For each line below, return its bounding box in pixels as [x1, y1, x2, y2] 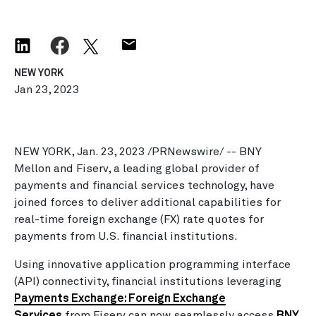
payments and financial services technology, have [14, 180, 274, 191]
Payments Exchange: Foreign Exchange [14, 293, 226, 304]
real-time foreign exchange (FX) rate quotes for [14, 214, 264, 225]
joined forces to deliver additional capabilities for [14, 197, 281, 208]
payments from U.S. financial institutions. [14, 231, 238, 242]
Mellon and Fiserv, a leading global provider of [14, 163, 260, 174]
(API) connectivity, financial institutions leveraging [14, 276, 281, 287]
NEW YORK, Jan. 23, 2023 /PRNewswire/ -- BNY [14, 146, 262, 157]
